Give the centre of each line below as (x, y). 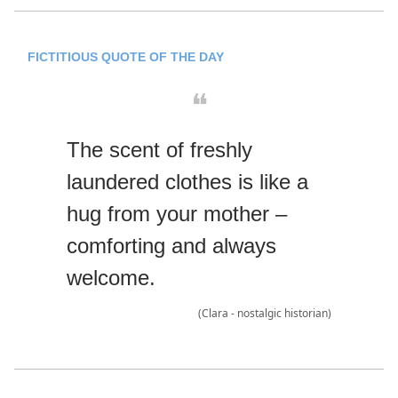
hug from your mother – (177, 214)
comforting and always (171, 246)
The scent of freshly (159, 150)
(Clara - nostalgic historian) (265, 314)
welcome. (111, 278)
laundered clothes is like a (187, 182)
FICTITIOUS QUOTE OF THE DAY (126, 57)
